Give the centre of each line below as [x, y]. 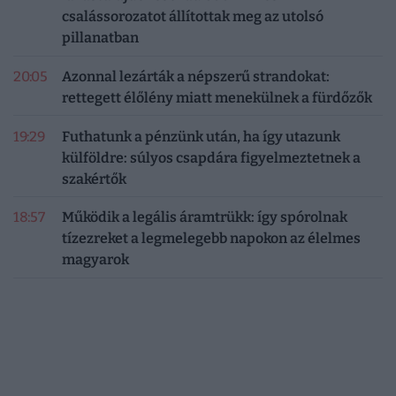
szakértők [95, 179]
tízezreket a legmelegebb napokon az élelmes [212, 239]
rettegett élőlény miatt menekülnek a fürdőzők [217, 97]
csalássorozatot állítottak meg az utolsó [193, 17]
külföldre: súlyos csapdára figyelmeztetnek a [212, 157]
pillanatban [101, 38]
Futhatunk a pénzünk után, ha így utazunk [202, 136]
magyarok [96, 260]
